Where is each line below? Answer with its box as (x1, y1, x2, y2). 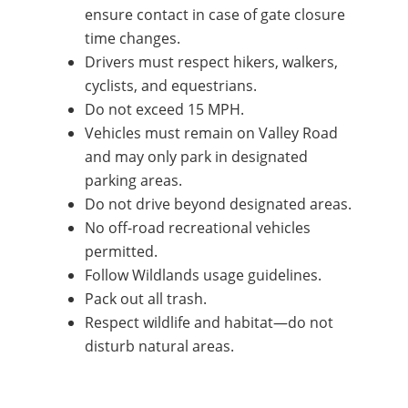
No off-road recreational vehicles (84, 218, 311, 238)
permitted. (84, 241, 158, 261)
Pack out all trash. (84, 289, 207, 309)
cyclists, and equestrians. (84, 76, 257, 96)
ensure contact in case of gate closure (84, 5, 345, 25)
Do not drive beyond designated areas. (84, 194, 352, 214)
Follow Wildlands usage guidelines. (84, 265, 321, 285)
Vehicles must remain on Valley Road (84, 123, 338, 143)
